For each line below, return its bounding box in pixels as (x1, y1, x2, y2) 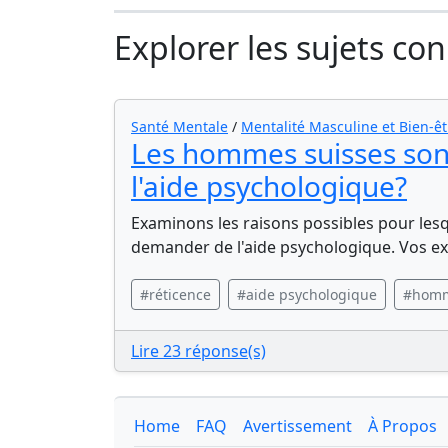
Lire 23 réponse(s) (131, 340, 266, 362)
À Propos (368, 415, 437, 437)
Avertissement (243, 415, 352, 437)
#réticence (140, 285, 211, 304)
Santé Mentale (131, 117, 228, 136)
